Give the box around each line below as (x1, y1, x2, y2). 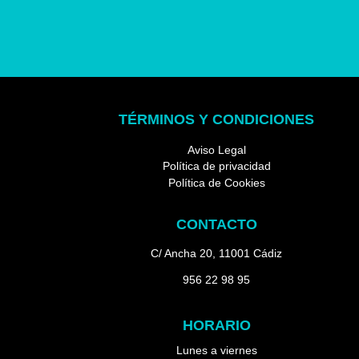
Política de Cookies (167, 175, 265, 189)
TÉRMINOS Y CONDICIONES (119, 111, 315, 127)
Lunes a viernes (175, 344, 257, 357)
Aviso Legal (187, 143, 246, 156)
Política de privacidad (162, 159, 271, 173)
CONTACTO (175, 216, 257, 233)
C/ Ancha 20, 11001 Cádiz (151, 246, 283, 260)
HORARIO (182, 317, 251, 333)
